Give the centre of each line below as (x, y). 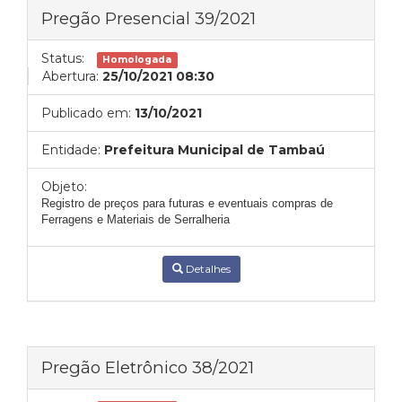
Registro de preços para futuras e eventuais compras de (187, 203)
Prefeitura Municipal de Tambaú (214, 150)
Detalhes (206, 269)
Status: (63, 58)
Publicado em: (86, 113)
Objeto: (64, 187)
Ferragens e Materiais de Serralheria (135, 219)
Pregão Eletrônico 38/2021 (148, 367)
